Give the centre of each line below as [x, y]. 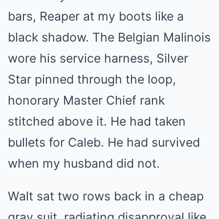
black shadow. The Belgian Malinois [109, 37]
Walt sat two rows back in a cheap [106, 196]
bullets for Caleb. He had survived [104, 142]
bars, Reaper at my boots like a [96, 16]
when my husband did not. [84, 163]
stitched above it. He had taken [97, 121]
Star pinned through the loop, [92, 79]
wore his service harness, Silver [98, 58]
